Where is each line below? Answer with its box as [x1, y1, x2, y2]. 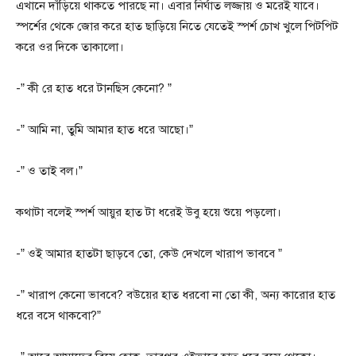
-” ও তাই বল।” [16, 163, 83, 178]
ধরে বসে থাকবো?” [16, 308, 101, 323]
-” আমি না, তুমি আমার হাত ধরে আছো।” [16, 122, 193, 137]
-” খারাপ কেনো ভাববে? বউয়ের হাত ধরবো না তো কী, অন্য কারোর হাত [16, 287, 335, 302]
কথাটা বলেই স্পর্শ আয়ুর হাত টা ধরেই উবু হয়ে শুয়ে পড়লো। [16, 204, 281, 219]
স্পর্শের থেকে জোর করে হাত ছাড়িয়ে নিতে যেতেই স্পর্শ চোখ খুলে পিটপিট [16, 18, 339, 33]
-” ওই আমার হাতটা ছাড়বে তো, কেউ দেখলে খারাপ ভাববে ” [16, 246, 282, 261]
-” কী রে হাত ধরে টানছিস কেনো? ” [16, 80, 172, 95]
